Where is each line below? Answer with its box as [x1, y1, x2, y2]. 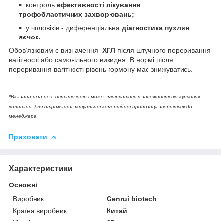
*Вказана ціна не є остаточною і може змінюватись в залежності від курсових [9, 93, 200, 99]
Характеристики [9, 164, 73, 173]
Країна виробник [13, 206, 67, 215]
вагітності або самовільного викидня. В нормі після [9, 55, 173, 64]
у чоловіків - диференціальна [26, 23, 122, 32]
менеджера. [9, 113, 38, 119]
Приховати [9, 132, 47, 141]
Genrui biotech [107, 194, 157, 203]
